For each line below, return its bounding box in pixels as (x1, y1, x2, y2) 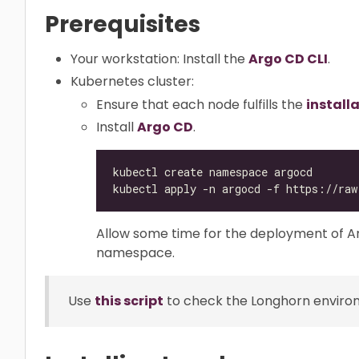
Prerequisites (45, 9, 200, 40)
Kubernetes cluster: (71, 72, 194, 91)
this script (95, 291, 163, 310)
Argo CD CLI (248, 50, 328, 68)
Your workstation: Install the (71, 50, 248, 68)
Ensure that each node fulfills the (96, 95, 306, 114)
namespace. (96, 243, 175, 262)
